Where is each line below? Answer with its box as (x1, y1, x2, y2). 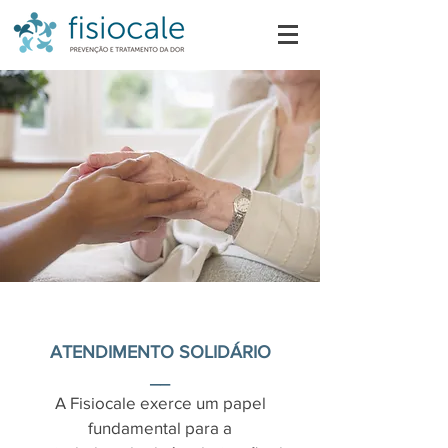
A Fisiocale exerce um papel (54, 393, 266, 412)
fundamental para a (88, 418, 232, 437)
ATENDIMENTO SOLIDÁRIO (49, 342, 271, 362)
